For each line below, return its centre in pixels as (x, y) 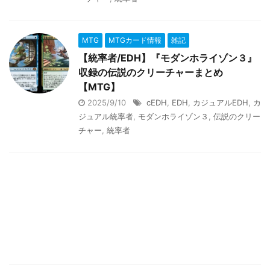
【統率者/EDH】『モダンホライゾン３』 (168, 58)
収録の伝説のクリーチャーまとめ (151, 72)
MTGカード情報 (135, 40)
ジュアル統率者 (106, 116)
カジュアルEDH (221, 102)
